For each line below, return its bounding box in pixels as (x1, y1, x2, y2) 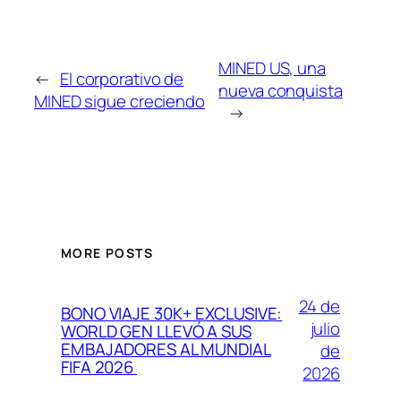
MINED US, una (218, 55, 326, 80)
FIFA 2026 (61, 354, 138, 379)
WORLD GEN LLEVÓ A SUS (61, 319, 252, 343)
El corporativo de (59, 67, 184, 91)
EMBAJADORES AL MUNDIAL (61, 337, 271, 361)
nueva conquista (218, 78, 343, 102)
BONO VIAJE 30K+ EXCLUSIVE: (61, 301, 283, 325)
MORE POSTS (61, 243, 153, 261)
